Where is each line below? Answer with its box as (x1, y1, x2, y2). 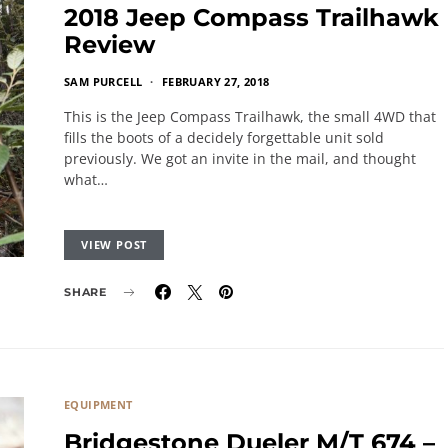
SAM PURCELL (64, 74, 143, 89)
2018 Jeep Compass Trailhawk (64, 3, 439, 32)
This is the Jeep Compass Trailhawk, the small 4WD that (64, 107, 436, 126)
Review (64, 30, 155, 59)
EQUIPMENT (64, 397, 133, 412)
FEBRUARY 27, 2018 (161, 74, 270, 89)
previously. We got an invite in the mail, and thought (64, 149, 416, 168)
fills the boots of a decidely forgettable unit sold (64, 128, 384, 147)
